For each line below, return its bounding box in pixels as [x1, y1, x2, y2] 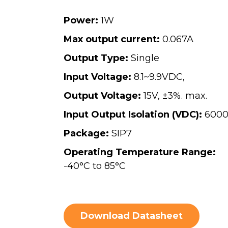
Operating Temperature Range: [64, 147, 216, 158]
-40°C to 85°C [64, 160, 126, 172]
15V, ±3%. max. [141, 90, 207, 101]
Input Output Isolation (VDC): [64, 109, 202, 120]
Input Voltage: [64, 71, 131, 82]
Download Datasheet [80, 210, 183, 221]
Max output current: [64, 34, 162, 45]
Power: [64, 15, 101, 26]
